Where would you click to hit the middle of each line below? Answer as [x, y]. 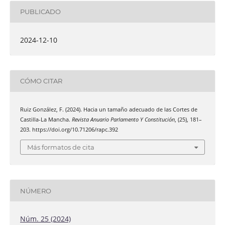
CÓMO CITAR [41, 81]
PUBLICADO [40, 12]
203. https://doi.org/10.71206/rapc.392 [69, 129]
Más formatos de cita [61, 147]
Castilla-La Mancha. [46, 119]
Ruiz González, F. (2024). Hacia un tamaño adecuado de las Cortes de [108, 109]
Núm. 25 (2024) [45, 219]
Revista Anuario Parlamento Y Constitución [123, 119]
